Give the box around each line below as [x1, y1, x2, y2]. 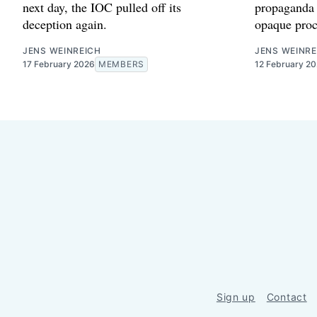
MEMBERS [98, 58, 144, 69]
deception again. [23, 15, 107, 33]
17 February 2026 [23, 58, 95, 69]
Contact [266, 291, 307, 303]
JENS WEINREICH [23, 45, 101, 56]
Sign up [216, 291, 255, 303]
